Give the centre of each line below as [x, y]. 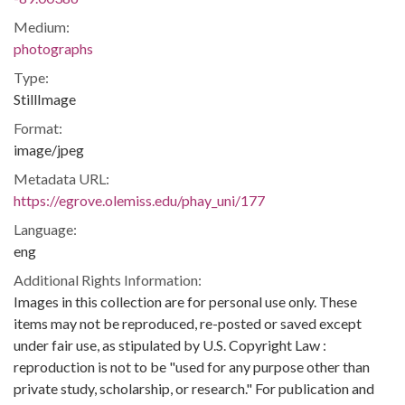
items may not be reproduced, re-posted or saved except [188, 323]
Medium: [42, 27]
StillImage [45, 99]
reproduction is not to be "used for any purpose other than [192, 367]
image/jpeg [49, 150]
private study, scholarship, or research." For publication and [194, 388]
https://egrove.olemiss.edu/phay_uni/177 [139, 200]
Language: [45, 229]
